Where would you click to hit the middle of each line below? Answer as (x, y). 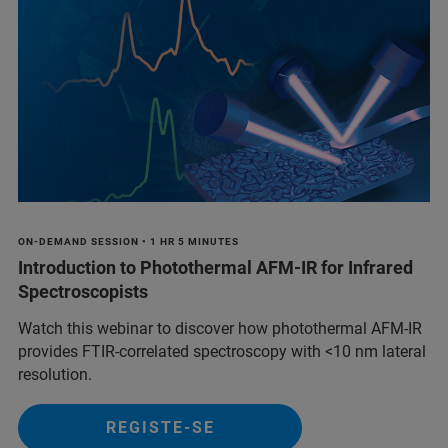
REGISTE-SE (160, 427)
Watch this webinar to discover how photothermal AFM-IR (220, 328)
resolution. (55, 374)
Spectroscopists (83, 291)
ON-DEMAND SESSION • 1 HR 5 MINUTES (128, 241)
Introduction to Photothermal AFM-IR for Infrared (215, 267)
